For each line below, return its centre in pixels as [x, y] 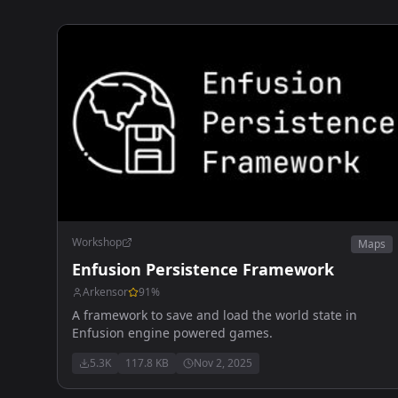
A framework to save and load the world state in [215, 314]
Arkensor [105, 291]
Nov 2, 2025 [223, 362]
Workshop [97, 242]
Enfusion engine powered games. [172, 332]
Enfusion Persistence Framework [203, 269]
